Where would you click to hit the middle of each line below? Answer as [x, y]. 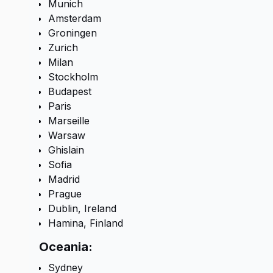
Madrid [64, 179]
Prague [65, 194]
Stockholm [73, 77]
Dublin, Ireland [82, 208]
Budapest [70, 91]
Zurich [63, 48]
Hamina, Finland [86, 223]
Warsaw [67, 135]
